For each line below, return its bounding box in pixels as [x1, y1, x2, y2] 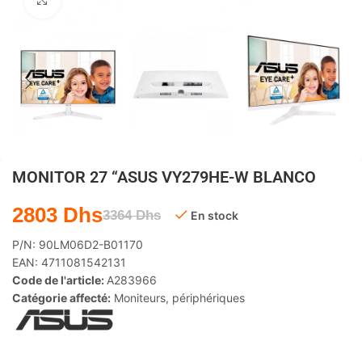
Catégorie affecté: [12, 291, 111, 305]
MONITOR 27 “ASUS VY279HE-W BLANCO [12, 167, 316, 187]
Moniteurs [114, 291, 166, 305]
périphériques [172, 291, 245, 305]
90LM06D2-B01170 [39, 238, 143, 251]
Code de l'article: [12, 273, 107, 287]
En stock [191, 208, 238, 222]
